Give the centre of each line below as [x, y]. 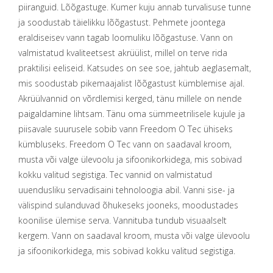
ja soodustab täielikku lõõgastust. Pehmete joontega [122, 22]
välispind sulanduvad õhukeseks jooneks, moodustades [128, 205]
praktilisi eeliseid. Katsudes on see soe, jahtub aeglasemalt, [135, 68]
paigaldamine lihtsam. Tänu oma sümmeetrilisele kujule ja [132, 113]
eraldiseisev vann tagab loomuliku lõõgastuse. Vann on [126, 37]
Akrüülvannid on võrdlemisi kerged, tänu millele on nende [130, 98]
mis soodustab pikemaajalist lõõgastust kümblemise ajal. [131, 83]
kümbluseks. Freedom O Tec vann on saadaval [111, 144]
